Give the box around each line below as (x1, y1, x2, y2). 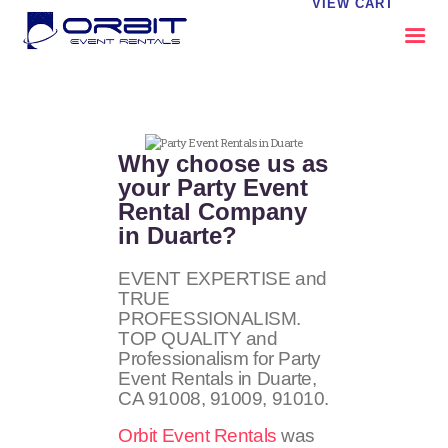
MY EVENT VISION (84, 256, 263, 279)
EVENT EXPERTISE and (118, 267, 327, 289)
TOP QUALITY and (118, 327, 278, 349)
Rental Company (118, 198, 308, 226)
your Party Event (118, 174, 309, 202)
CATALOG (84, 169, 179, 192)
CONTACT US (84, 198, 214, 221)
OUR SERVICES (84, 140, 233, 163)
